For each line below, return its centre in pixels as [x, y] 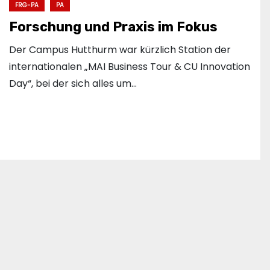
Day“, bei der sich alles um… [73, 84]
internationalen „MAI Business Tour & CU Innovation [130, 67]
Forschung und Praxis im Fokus [113, 27]
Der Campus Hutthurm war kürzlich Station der [120, 50]
